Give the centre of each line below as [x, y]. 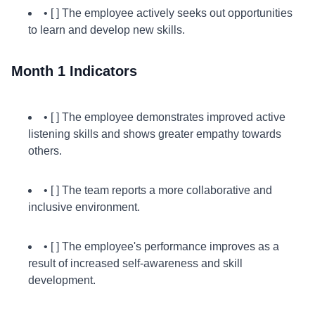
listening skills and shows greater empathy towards [155, 134]
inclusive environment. [84, 207]
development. [62, 280]
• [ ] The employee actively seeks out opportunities [168, 13]
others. [45, 151]
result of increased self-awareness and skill [135, 263]
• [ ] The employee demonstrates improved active [165, 117]
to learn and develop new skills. [107, 30]
